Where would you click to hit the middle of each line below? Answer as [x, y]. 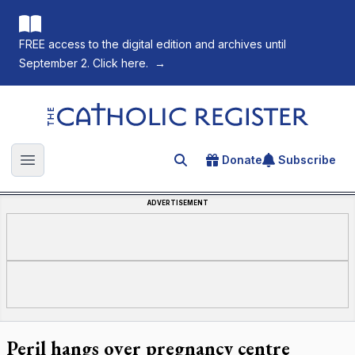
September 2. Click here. [84, 63]
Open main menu [78, 168]
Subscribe [307, 160]
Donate [242, 160]
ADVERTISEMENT [177, 203]
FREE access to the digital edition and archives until [153, 44]
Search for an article [236, 162]
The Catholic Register [108, 110]
